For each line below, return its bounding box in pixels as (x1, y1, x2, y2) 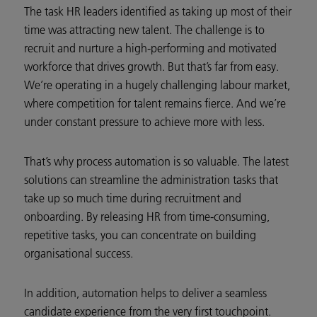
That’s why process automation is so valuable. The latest (24, 154, 289, 169)
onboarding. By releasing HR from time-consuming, (24, 209, 270, 224)
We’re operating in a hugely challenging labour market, (24, 78, 290, 93)
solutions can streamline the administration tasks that (24, 173, 278, 188)
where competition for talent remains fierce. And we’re (24, 96, 286, 111)
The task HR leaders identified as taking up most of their (24, 4, 292, 19)
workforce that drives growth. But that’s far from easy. (24, 59, 279, 74)
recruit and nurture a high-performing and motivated (24, 41, 277, 56)
